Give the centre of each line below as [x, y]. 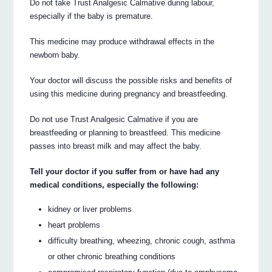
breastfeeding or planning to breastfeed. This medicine [125, 132]
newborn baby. [55, 55]
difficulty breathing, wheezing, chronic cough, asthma [142, 241]
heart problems [74, 225]
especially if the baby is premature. [92, 16]
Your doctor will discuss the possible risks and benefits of [131, 80]
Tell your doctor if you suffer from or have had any [125, 171]
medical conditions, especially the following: [114, 185]
